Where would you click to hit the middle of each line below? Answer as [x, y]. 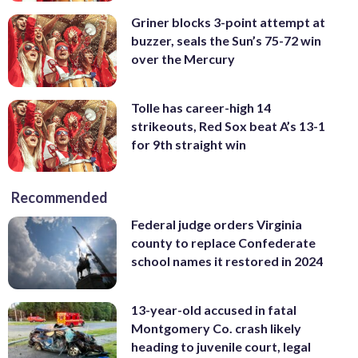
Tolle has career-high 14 [201, 107]
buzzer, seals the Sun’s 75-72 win [226, 41]
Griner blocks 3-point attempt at [228, 22]
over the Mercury [183, 59]
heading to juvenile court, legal [221, 347]
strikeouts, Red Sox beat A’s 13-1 [228, 125]
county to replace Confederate [223, 243]
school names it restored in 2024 [227, 261]
